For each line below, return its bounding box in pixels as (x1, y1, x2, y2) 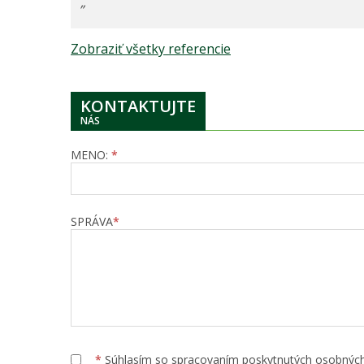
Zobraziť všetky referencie (71, 40, 231, 58)
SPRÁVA (71, 214, 113, 230)
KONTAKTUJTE (80, 95, 196, 118)
